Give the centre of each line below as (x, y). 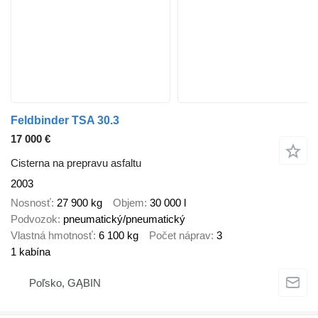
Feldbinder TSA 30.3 (65, 121)
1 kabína (31, 251)
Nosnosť (31, 202)
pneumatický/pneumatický (124, 219)
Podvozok (34, 219)
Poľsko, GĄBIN (65, 283)
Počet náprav (180, 235)
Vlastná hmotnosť (52, 235)
